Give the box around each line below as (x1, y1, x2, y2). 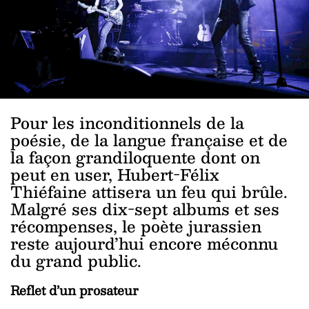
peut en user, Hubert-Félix (10, 161, 219, 188)
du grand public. (10, 247, 141, 274)
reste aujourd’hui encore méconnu (10, 230, 278, 257)
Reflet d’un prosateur (10, 279, 139, 301)
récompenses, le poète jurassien (10, 212, 261, 239)
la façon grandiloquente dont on (10, 143, 260, 170)
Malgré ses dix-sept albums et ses (10, 195, 279, 222)
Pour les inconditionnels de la (10, 109, 244, 136)
